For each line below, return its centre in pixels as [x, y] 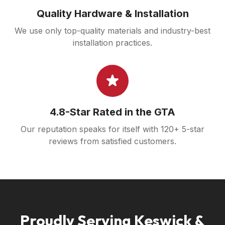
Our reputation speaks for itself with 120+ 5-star [113, 129]
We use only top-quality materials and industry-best [113, 31]
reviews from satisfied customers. [113, 141]
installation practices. [113, 43]
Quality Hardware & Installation [113, 14]
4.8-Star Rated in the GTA [113, 112]
